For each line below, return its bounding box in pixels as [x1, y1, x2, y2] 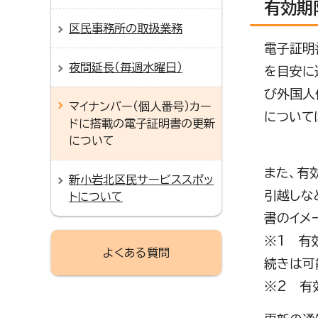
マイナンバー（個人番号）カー [69, 101, 212, 112]
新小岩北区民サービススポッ [69, 174, 214, 185]
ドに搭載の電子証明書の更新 [69, 118, 215, 129]
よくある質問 [103, 247, 170, 258]
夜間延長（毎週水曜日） [69, 62, 182, 73]
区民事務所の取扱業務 [69, 23, 182, 34]
